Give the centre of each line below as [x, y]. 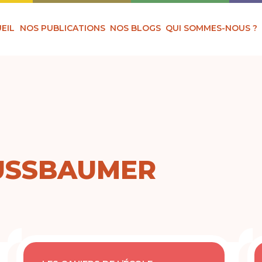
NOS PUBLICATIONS [62, 28]
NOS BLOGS [136, 28]
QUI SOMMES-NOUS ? [212, 28]
